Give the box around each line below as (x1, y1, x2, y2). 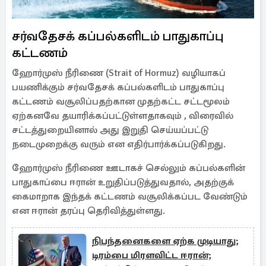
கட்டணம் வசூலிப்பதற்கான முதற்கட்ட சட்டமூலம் (12, 96, 230, 107)
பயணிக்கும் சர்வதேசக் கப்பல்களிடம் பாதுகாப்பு (12, 81, 224, 93)
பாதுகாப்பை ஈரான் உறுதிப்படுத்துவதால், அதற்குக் (12, 176, 234, 188)
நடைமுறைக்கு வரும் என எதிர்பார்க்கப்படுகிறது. (12, 138, 226, 150)
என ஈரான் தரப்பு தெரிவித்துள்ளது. (12, 205, 165, 217)
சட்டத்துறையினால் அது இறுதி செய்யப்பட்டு (12, 124, 208, 136)
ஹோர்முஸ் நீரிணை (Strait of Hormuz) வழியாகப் (12, 67, 226, 79)
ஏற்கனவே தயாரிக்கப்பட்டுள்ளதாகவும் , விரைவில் (12, 110, 233, 122)
